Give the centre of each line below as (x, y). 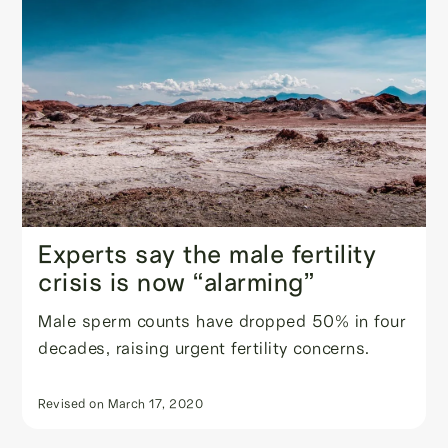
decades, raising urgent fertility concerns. (204, 348)
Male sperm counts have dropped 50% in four (222, 321)
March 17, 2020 (156, 403)
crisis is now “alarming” (176, 281)
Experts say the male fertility (207, 253)
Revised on (71, 403)
